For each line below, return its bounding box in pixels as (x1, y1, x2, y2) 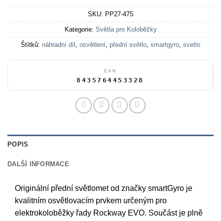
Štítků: (21, 41, 42, 49)
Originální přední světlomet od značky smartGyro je (15, 184, 192, 193)
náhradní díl (42, 41, 75, 49)
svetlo (183, 41, 200, 49)
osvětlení (79, 41, 106, 49)
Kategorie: (64, 26, 96, 34)
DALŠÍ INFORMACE (7, 160, 69, 168)
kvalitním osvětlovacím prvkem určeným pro (15, 196, 167, 205)
